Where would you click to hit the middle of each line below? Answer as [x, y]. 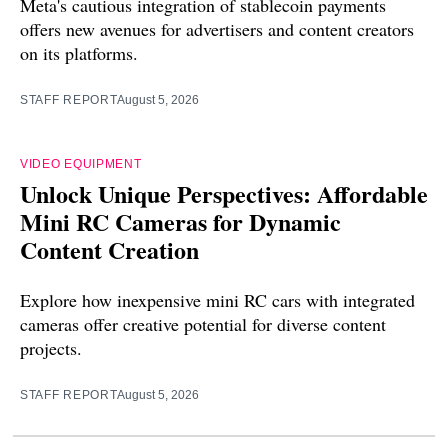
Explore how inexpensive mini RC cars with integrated [217, 300]
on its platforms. [79, 53]
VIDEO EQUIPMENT [81, 164]
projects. [51, 348]
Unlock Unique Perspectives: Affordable [224, 194]
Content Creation [109, 250]
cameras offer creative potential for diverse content [203, 324]
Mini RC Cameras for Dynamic [180, 222]
